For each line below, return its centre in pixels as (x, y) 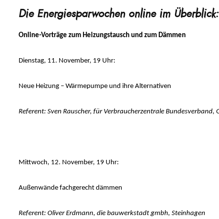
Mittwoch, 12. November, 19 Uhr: (68, 163)
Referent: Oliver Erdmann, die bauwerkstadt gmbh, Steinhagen (112, 214)
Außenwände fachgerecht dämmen (70, 188)
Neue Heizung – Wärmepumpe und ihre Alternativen (95, 87)
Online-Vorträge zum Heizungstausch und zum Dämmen (103, 36)
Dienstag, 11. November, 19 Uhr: (67, 61)
